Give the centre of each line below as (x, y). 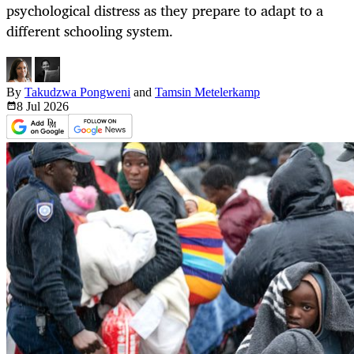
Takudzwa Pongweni (77, 92)
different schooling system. (90, 31)
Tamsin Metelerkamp (207, 92)
